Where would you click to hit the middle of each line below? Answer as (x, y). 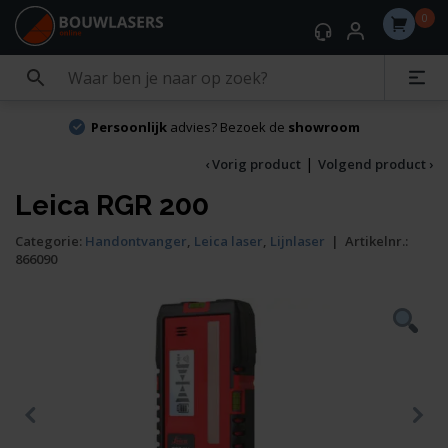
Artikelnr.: (376, 241)
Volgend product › (375, 164)
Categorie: (50, 241)
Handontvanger (136, 241)
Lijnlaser (297, 241)
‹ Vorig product (253, 164)
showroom (323, 127)
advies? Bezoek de (227, 127)
